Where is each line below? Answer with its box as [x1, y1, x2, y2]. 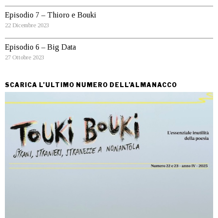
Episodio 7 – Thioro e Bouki [5, 11, 96, 19]
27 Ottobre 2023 [5, 54, 44, 61]
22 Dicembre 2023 [5, 22, 49, 29]
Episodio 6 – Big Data [5, 43, 76, 51]
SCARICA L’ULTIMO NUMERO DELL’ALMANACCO [5, 81, 177, 89]
